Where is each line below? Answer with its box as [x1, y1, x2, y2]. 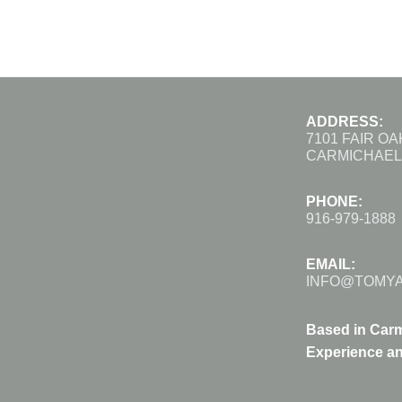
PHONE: [306, 193, 363, 209]
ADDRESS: [306, 113, 384, 129]
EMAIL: [306, 256, 356, 272]
